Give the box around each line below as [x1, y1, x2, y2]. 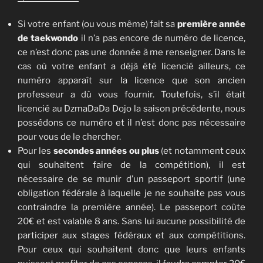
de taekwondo [18, 32, 79, 43]
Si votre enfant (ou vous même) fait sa [18, 18, 177, 29]
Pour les [18, 145, 53, 156]
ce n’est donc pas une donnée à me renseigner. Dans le [18, 46, 245, 58]
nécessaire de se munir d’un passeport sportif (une [18, 173, 245, 184]
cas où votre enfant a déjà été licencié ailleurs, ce [18, 60, 245, 72]
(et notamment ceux [159, 145, 245, 156]
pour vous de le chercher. [18, 131, 121, 142]
